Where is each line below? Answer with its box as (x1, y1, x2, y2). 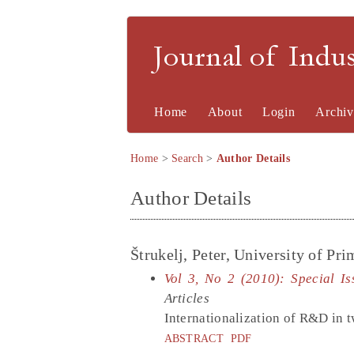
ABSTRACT (164, 331, 224, 345)
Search (171, 153, 203, 164)
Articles (164, 290, 209, 306)
